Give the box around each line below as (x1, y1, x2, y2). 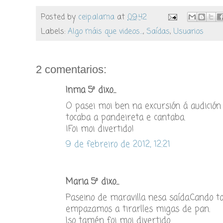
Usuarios (173, 26, 204, 38)
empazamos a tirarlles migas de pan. (66, 203, 210, 216)
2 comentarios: (36, 63, 107, 76)
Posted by (41, 11, 78, 23)
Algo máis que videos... (68, 26, 143, 38)
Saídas (146, 26, 170, 38)
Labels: (41, 26, 68, 38)
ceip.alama (78, 11, 114, 23)
